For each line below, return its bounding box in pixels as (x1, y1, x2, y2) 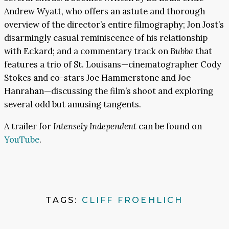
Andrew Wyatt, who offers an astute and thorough (4, 6, 205, 17)
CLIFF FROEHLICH (81, 195, 184, 205)
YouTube (4, 133, 39, 145)
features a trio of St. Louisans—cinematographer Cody (4, 59, 221, 71)
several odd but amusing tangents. (4, 99, 141, 110)
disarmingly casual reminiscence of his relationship (4, 32, 208, 44)
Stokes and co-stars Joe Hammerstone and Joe (4, 72, 191, 84)
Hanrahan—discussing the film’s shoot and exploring (4, 85, 213, 97)
